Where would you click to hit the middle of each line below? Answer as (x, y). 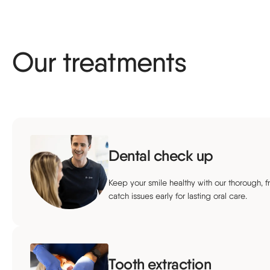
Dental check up (161, 155)
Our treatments (99, 62)
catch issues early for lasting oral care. (178, 196)
